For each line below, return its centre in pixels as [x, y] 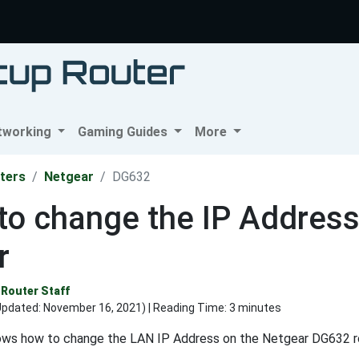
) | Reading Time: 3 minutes [212, 308]
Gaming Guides [125, 132]
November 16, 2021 [93, 308]
